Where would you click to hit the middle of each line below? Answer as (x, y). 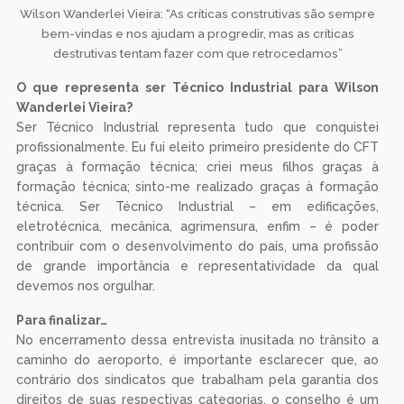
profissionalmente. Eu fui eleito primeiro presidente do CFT (197, 147)
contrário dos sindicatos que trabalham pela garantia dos (197, 379)
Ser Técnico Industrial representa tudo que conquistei (197, 127)
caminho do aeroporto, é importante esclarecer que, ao (197, 359)
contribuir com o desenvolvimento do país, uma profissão (197, 246)
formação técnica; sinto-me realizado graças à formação (197, 186)
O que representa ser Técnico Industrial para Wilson (197, 87)
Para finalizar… (61, 320)
